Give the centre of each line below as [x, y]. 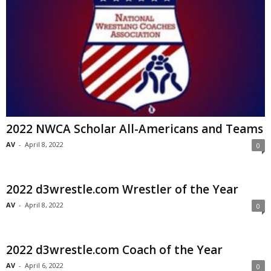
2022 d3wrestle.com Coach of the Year [114, 250]
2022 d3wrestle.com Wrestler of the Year [122, 190]
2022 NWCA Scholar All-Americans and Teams [135, 129]
